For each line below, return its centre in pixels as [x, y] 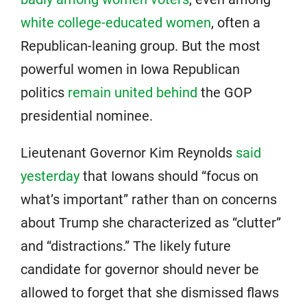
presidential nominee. [87, 115]
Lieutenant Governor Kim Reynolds [128, 152]
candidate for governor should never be [140, 269]
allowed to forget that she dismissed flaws [150, 292]
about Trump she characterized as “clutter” [151, 222]
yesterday [50, 176]
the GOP [225, 92]
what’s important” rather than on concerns [149, 199]
